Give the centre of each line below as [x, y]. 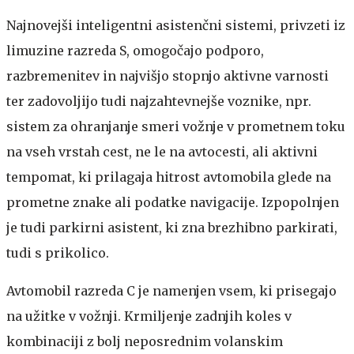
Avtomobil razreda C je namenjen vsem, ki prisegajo [171, 291]
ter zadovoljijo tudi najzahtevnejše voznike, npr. [159, 102]
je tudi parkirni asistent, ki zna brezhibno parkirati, [172, 228]
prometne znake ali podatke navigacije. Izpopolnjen [173, 203]
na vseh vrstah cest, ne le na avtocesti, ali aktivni [162, 152]
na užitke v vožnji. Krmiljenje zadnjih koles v [149, 316]
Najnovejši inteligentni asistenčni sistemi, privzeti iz [176, 26]
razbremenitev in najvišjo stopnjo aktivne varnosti [168, 76]
